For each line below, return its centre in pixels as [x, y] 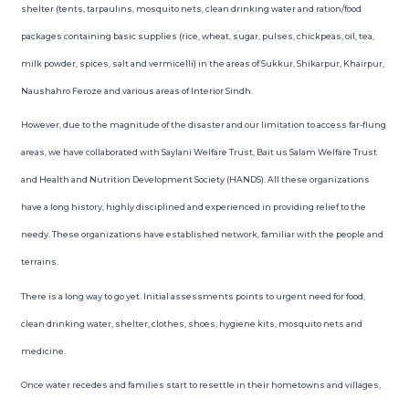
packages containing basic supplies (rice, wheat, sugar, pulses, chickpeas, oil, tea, [197, 36]
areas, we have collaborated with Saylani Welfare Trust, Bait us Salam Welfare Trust [199, 152]
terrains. [39, 262]
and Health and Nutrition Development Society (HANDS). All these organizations [195, 179]
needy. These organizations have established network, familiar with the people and [202, 234]
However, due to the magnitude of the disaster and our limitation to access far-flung [203, 125]
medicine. [43, 351]
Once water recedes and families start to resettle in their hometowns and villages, [200, 385]
